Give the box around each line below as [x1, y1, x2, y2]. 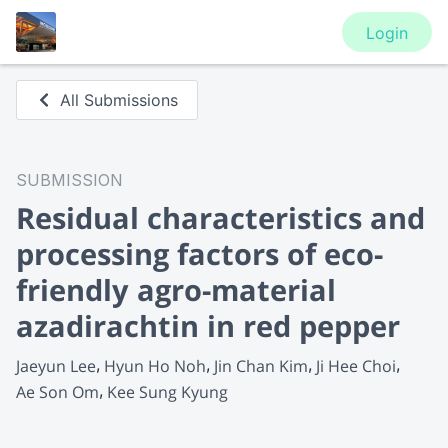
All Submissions [60, 90, 179, 110]
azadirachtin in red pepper [16, 306, 400, 345]
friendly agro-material [16, 270, 336, 309]
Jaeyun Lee [16, 354, 96, 377]
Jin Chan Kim [214, 354, 308, 377]
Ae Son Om [16, 380, 99, 403]
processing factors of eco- [16, 234, 383, 273]
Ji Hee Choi [316, 354, 396, 377]
